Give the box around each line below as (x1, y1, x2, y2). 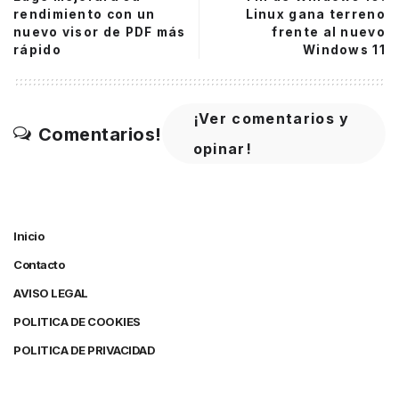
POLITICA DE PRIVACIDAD (13, 342, 155, 357)
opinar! (192, 139, 252, 158)
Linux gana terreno (245, 6, 386, 21)
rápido (13, 42, 61, 57)
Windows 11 (302, 42, 386, 57)
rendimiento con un (13, 6, 156, 21)
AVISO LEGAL (13, 285, 88, 300)
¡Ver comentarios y (192, 109, 350, 127)
